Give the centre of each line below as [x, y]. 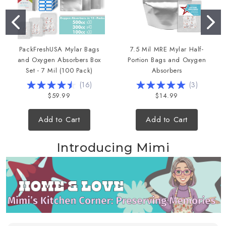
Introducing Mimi [113, 148]
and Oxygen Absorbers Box [59, 60]
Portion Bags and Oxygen [167, 60]
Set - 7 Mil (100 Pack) [59, 70]
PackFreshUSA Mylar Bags [59, 49]
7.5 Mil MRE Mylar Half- [167, 49]
